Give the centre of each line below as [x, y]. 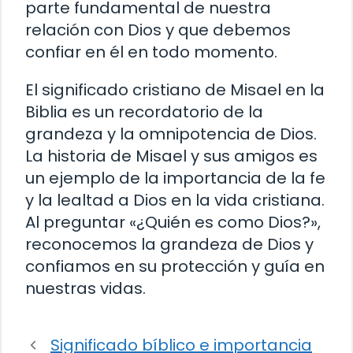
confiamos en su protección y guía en [175, 267]
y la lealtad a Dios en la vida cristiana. [175, 201]
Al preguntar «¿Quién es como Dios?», [173, 223]
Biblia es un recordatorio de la [144, 112]
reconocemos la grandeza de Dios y [169, 245]
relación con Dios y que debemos [158, 30]
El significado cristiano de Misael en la [175, 90]
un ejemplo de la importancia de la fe [175, 178]
